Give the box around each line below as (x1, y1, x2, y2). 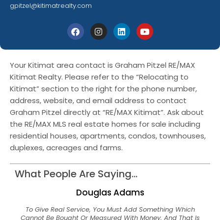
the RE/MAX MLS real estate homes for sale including (10, 119, 200, 130)
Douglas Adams (76, 187, 144, 199)
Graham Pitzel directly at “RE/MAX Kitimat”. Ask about (10, 107, 204, 118)
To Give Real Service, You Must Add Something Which (25, 205, 195, 215)
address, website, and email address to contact (10, 95, 187, 106)
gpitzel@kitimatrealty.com (10, 1, 92, 11)
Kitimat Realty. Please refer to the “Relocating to (10, 72, 189, 82)
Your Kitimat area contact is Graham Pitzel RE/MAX (10, 60, 195, 71)
